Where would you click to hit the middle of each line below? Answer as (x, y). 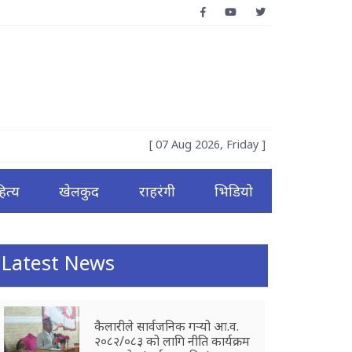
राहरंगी (157, 191)
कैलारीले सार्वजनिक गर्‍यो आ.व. (167, 326)
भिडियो (233, 191)
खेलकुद (79, 191)
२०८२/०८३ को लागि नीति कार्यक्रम (172, 341)
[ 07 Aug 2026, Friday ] (207, 144)
